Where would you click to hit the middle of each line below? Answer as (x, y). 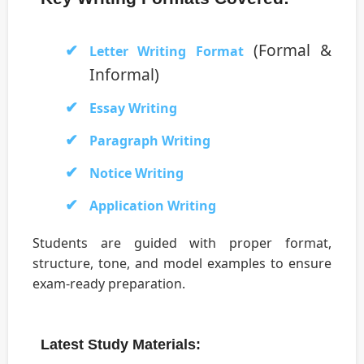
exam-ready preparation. (109, 284)
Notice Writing (136, 173)
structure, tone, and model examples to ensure (182, 264)
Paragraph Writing (150, 141)
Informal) (124, 75)
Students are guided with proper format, (182, 243)
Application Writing (153, 206)
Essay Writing (133, 108)
